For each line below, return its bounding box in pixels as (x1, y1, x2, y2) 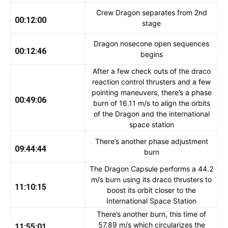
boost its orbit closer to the (107, 186, 196, 195)
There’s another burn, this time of (97, 210, 206, 219)
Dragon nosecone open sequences (94, 39, 209, 48)
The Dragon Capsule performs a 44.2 (90, 164, 213, 174)
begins (140, 50, 163, 59)
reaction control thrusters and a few (92, 77, 211, 87)
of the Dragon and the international (93, 109, 210, 119)
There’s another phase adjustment (95, 137, 208, 146)
